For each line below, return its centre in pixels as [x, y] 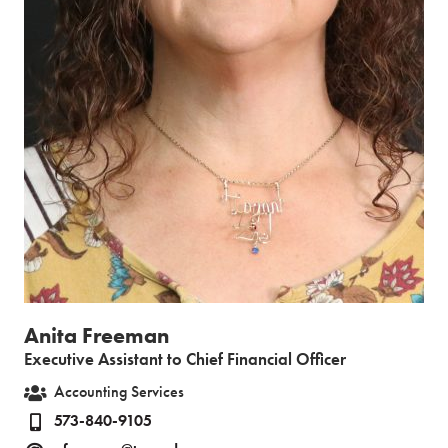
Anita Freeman [96, 335]
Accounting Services [119, 391]
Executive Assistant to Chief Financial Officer [185, 359]
